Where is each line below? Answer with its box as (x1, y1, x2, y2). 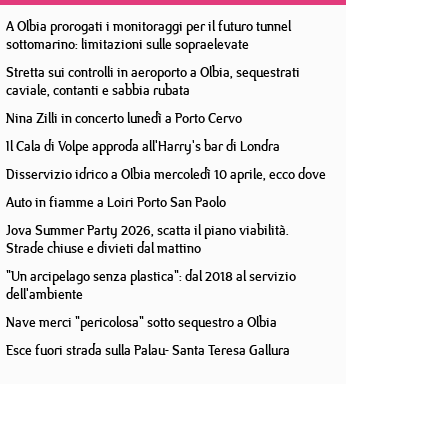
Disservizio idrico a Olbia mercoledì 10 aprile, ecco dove (6, 164, 326, 184)
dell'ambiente (6, 284, 83, 304)
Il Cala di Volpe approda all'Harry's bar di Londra (6, 136, 280, 156)
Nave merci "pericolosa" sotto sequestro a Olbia (6, 312, 277, 332)
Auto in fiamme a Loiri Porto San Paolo (6, 192, 226, 212)
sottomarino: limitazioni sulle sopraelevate (6, 34, 249, 54)
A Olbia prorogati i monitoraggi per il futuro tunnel (6, 16, 291, 36)
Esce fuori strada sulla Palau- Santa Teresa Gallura (6, 340, 290, 360)
